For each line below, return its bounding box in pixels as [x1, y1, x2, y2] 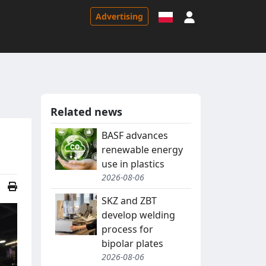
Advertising [96, 10, 143, 22]
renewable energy [102, 143, 183, 157]
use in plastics [102, 157, 164, 171]
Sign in [195, 9, 225, 22]
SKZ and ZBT [102, 194, 157, 208]
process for [102, 223, 153, 236]
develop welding [102, 208, 175, 222]
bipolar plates [102, 237, 163, 251]
